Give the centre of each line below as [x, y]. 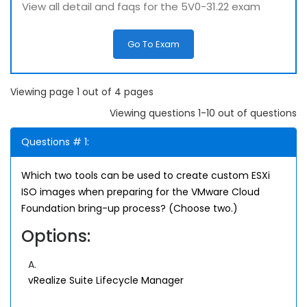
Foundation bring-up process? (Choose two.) [130, 208]
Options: [56, 236]
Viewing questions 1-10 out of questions [203, 113]
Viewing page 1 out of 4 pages [82, 92]
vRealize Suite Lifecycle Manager [106, 280]
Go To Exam [153, 44]
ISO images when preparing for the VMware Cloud [140, 192]
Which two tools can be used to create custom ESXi [146, 175]
